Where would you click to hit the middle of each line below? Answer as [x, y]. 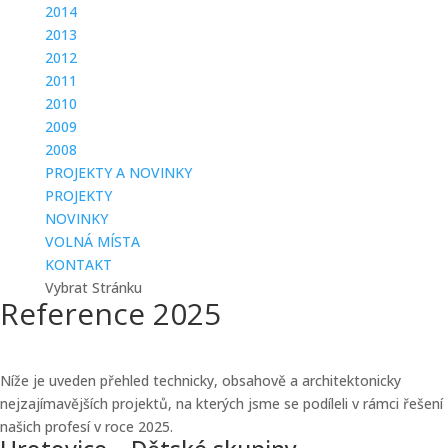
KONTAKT [78, 264]
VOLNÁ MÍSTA [92, 241]
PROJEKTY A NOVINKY [118, 172]
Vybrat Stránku [93, 287]
